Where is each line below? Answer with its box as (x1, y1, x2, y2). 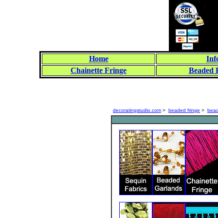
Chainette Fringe (71, 66, 127, 74)
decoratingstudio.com (113, 108, 161, 113)
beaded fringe (168, 108, 200, 113)
